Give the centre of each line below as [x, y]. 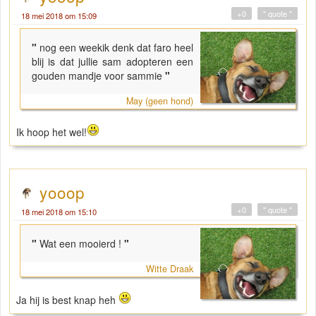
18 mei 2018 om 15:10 [59, 212]
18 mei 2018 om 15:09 [59, 16]
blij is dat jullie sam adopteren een [113, 62]
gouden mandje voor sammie [97, 76]
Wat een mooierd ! [80, 244]
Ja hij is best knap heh [67, 300]
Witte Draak [170, 269]
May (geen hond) [160, 101]
